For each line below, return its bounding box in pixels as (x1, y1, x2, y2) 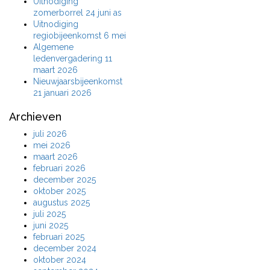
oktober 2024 (33, 255, 86, 265)
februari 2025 (33, 232, 84, 242)
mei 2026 (33, 140, 71, 150)
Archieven (9, 110, 61, 123)
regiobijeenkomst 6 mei (33, 31, 126, 40)
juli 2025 (33, 209, 66, 219)
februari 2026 (33, 163, 86, 173)
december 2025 (33, 175, 96, 184)
